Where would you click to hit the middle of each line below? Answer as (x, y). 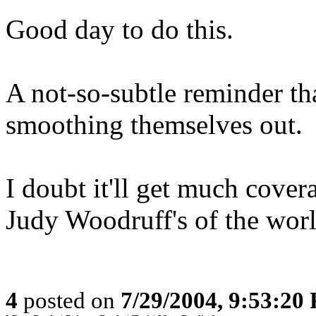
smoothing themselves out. (154, 124)
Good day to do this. (120, 29)
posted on (69, 300)
